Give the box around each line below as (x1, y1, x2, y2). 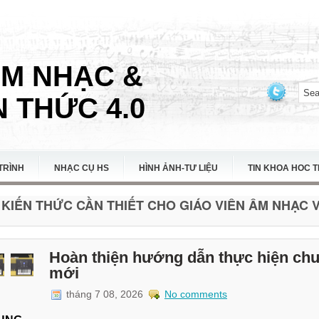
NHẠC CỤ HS (54, 163, 109, 173)
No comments (164, 288, 227, 300)
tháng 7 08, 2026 (63, 288, 146, 300)
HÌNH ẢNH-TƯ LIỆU (139, 163, 218, 173)
